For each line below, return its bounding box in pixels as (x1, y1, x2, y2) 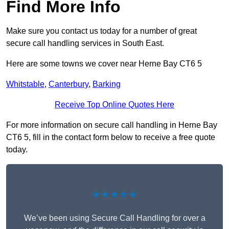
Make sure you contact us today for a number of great (6, 27, 197, 36)
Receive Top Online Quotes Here (55, 100, 174, 109)
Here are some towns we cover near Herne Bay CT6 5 (6, 59, 202, 68)
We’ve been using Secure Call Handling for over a (24, 214, 205, 223)
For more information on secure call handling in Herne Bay (6, 121, 217, 130)
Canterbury (49, 80, 88, 89)
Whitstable (6, 80, 44, 89)
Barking (93, 80, 121, 89)
